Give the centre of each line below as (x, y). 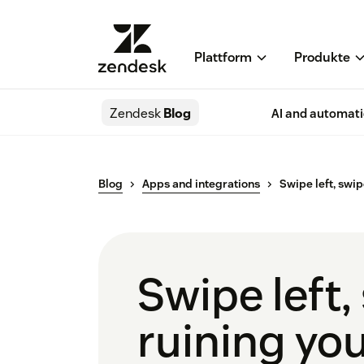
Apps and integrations (201, 184)
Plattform (223, 58)
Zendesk (135, 114)
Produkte (322, 58)
